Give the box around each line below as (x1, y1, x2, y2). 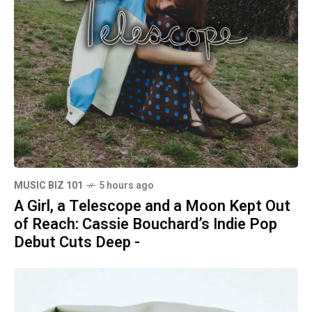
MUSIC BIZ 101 (14, 178, 83, 194)
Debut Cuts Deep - (14, 231, 140, 254)
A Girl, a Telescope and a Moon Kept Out (14, 195, 290, 218)
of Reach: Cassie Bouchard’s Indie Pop (14, 213, 277, 236)
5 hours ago (99, 178, 154, 194)
